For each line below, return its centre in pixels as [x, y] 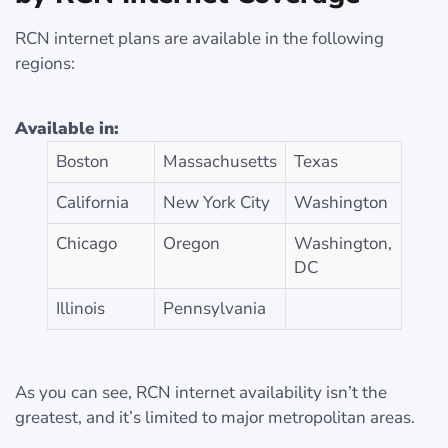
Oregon [191, 243]
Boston [82, 161]
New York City [216, 202]
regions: [45, 63]
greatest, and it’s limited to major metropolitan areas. [215, 417]
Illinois [80, 308]
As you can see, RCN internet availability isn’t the [201, 392]
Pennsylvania [214, 308]
